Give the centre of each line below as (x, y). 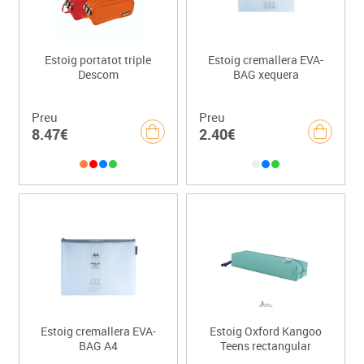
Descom (98, 74)
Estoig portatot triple (98, 59)
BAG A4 (98, 345)
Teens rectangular (266, 345)
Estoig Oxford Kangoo (266, 331)
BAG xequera (266, 74)
